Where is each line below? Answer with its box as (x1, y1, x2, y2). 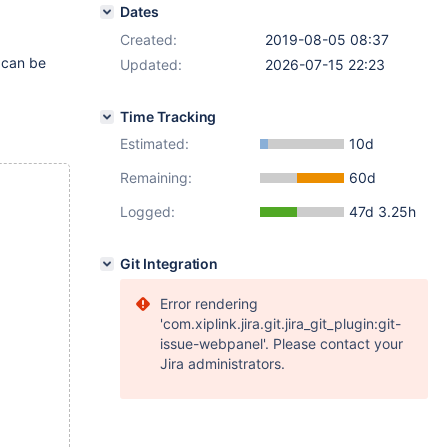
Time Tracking (120, 108, 217, 125)
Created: (120, 31, 177, 48)
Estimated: (120, 135, 189, 152)
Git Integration (120, 255, 219, 272)
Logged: (120, 203, 175, 220)
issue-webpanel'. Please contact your (160, 335, 403, 352)
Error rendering (160, 295, 258, 312)
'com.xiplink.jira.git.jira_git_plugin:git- (160, 315, 401, 332)
